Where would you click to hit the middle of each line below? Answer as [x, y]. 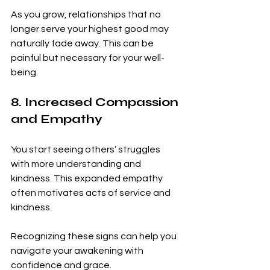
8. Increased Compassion [96, 102]
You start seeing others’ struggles [86, 150]
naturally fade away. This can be [83, 44]
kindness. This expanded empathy [88, 179]
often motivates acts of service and [92, 193]
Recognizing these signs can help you [95, 237]
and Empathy [57, 119]
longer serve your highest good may [91, 29]
